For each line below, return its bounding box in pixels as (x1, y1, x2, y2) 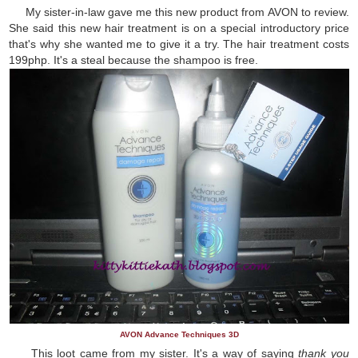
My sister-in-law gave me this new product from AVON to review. (9, 5, 349, 18)
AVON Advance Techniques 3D (119, 329, 239, 339)
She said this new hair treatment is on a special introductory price (9, 21, 349, 34)
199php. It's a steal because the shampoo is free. (9, 53, 262, 66)
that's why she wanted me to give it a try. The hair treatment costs (9, 37, 349, 50)
